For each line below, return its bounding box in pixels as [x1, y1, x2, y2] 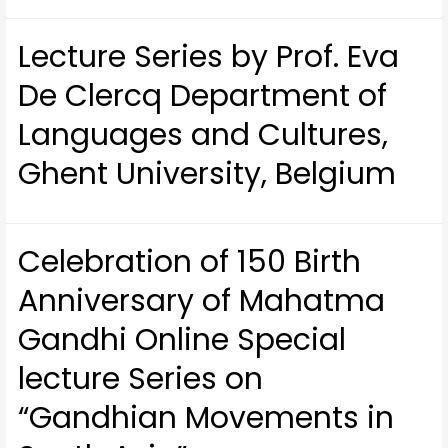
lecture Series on [18, 357, 264, 400]
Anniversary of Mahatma [18, 279, 386, 322]
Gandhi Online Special [18, 318, 347, 361]
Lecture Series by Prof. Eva [18, 35, 400, 78]
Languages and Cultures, [18, 113, 389, 156]
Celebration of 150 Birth [18, 240, 362, 283]
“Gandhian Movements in [18, 396, 395, 439]
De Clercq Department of [18, 74, 388, 117]
